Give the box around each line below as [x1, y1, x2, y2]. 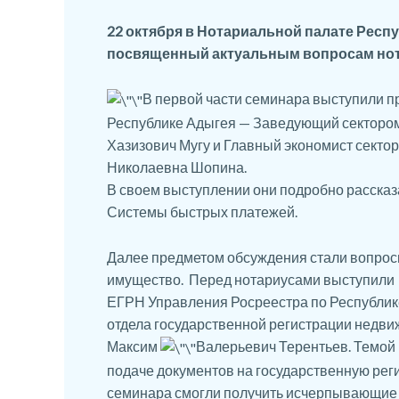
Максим [107, 337, 160, 354]
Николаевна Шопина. [107, 159, 247, 176]
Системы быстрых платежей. [107, 203, 297, 221]
